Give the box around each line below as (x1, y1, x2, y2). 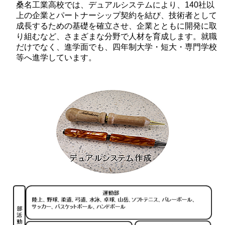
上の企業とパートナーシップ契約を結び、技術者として (16, 11, 217, 20)
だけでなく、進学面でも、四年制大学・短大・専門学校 (16, 42, 217, 51)
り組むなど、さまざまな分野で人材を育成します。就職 (16, 32, 217, 41)
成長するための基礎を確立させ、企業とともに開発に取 (16, 21, 217, 30)
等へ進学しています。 (16, 53, 96, 62)
